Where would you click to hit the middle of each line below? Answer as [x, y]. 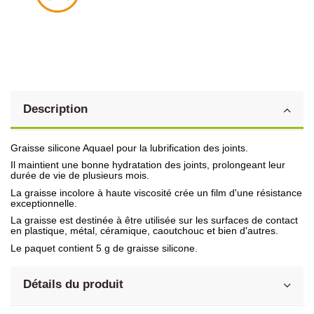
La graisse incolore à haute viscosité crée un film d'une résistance [156, 192]
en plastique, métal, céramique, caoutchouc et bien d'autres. [144, 231]
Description [55, 108]
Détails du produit [73, 284]
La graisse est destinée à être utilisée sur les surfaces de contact [154, 220]
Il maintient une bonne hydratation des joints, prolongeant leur [148, 165]
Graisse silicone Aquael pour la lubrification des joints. [131, 148]
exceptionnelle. [44, 203]
